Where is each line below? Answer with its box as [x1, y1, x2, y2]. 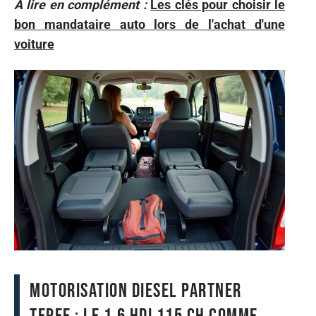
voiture [14, 36, 54, 51]
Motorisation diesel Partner [30, 279, 242, 303]
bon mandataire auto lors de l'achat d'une [14, 16, 285, 32]
